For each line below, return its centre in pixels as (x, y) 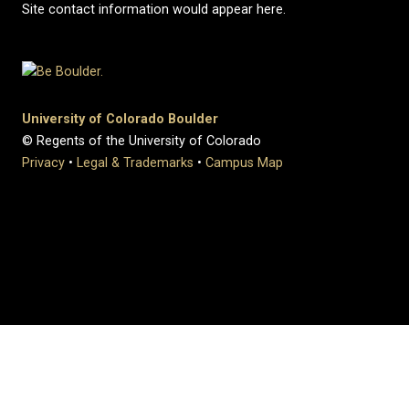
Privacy (43, 163)
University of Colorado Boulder (120, 120)
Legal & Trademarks (135, 163)
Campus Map (244, 163)
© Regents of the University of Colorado (142, 142)
